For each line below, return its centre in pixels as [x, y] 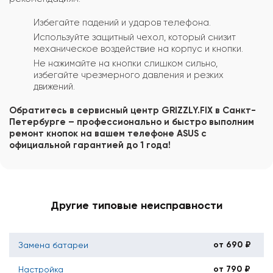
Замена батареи [53, 245]
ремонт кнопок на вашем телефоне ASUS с [108, 133]
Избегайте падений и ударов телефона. [122, 22]
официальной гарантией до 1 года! [90, 145]
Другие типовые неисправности [136, 205]
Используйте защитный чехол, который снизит [135, 37]
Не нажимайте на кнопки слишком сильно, [126, 63]
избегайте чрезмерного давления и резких [129, 75]
